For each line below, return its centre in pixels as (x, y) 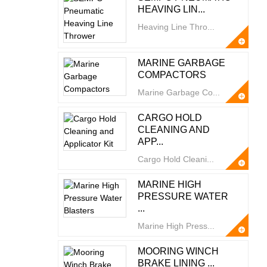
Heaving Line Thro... (176, 27)
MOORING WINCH (178, 251)
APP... (150, 142)
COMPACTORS (172, 75)
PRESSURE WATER (183, 196)
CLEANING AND (173, 130)
